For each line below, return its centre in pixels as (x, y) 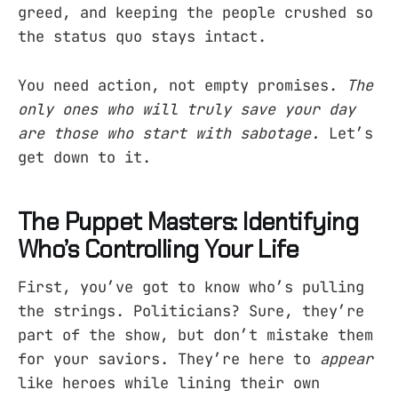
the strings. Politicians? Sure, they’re (191, 310)
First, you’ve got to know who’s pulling (191, 287)
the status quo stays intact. (142, 37)
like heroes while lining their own (169, 382)
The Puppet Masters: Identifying (188, 222)
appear (346, 358)
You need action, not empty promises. (182, 85)
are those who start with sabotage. (169, 133)
